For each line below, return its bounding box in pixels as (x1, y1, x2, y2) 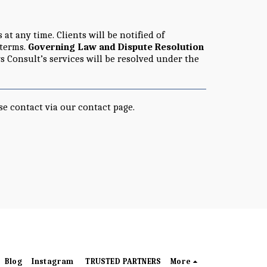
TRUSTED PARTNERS (85, 256, 161, 266)
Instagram (32, 256, 76, 266)
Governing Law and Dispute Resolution (28, 41, 204, 52)
